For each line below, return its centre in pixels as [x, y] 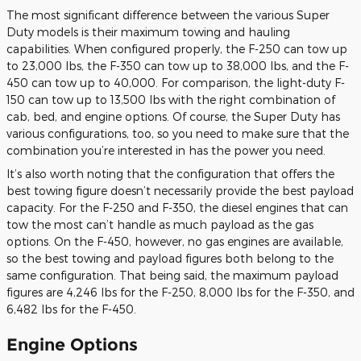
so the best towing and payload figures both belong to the [170, 259]
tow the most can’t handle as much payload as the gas [160, 225]
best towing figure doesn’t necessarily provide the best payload [180, 191]
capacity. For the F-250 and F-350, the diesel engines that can [177, 208]
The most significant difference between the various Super [168, 15]
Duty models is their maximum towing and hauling [148, 32]
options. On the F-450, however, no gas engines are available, [175, 242]
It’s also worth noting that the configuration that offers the [170, 174]
